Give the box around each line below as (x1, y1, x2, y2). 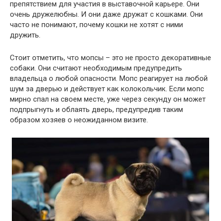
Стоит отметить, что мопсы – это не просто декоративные (10, 53, 211, 62)
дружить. (10, 30, 40, 39)
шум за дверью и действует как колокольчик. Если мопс (10, 84, 204, 93)
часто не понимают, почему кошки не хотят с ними (10, 20, 183, 29)
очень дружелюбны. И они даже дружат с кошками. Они (10, 9, 203, 19)
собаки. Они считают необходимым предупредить (10, 63, 182, 73)
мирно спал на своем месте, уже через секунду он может (10, 94, 206, 104)
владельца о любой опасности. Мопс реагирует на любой (10, 74, 208, 83)
